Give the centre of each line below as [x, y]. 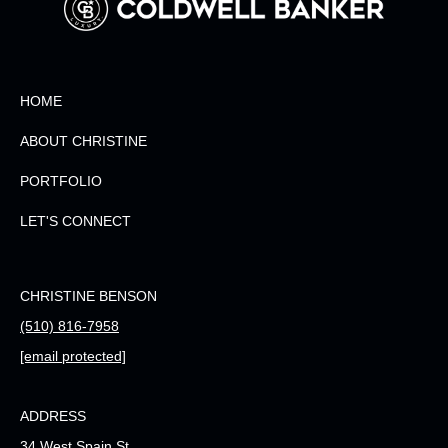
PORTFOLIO [61, 180]
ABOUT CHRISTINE [83, 140]
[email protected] [73, 355]
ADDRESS [53, 415]
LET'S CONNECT [75, 220]
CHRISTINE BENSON [88, 295]
